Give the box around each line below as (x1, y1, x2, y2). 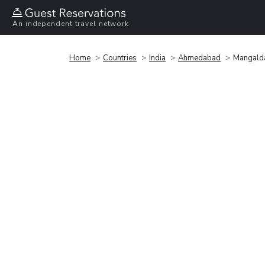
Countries (103, 52, 137, 63)
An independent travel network (12, 19, 130, 29)
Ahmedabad (178, 52, 221, 63)
